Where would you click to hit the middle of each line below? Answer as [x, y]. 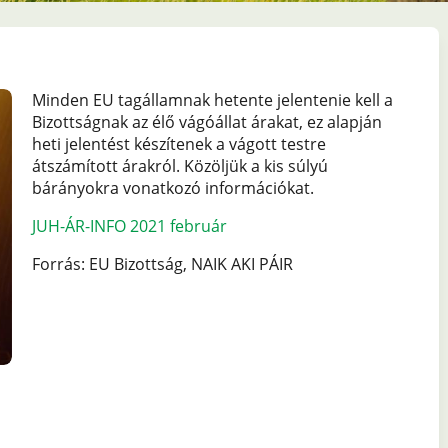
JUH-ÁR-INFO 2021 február [129, 226]
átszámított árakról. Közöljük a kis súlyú [179, 166]
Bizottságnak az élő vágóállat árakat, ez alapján [206, 122]
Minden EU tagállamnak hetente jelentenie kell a [212, 100]
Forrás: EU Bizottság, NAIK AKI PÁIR [162, 264]
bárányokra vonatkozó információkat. [172, 188]
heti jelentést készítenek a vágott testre [178, 144]
